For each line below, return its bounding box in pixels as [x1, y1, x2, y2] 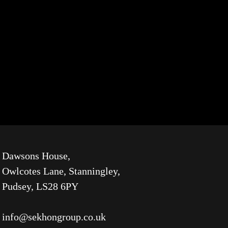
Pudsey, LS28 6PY [2, 181, 78, 192]
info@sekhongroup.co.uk [2, 211, 106, 223]
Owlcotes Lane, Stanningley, [2, 165, 120, 177]
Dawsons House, [2, 150, 70, 162]
